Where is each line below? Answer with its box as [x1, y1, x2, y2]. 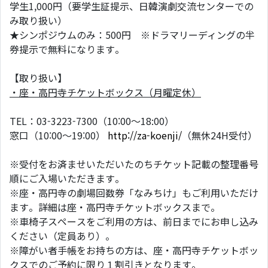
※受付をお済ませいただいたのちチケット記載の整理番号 [10, 157, 258, 171]
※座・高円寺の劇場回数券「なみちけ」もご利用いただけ [10, 185, 258, 200]
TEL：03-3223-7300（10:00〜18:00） [10, 114, 174, 128]
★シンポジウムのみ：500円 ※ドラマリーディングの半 [10, 28, 255, 42]
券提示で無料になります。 [10, 42, 124, 56]
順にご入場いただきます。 [10, 171, 124, 185]
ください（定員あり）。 [10, 229, 115, 243]
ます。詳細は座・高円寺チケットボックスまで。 [10, 200, 220, 214]
